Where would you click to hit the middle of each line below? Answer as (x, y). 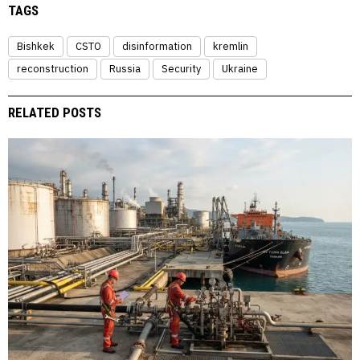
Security (181, 68)
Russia (125, 68)
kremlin (231, 46)
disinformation (157, 46)
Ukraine (240, 68)
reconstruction (53, 68)
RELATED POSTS (55, 112)
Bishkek (36, 46)
